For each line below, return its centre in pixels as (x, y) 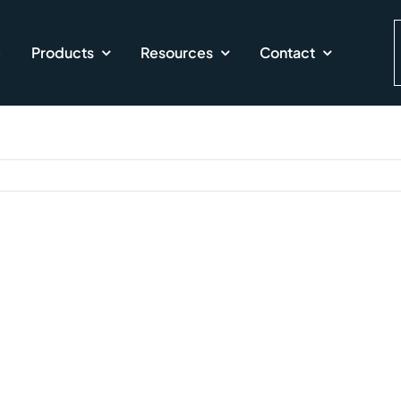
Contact (288, 52)
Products (63, 52)
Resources (177, 52)
